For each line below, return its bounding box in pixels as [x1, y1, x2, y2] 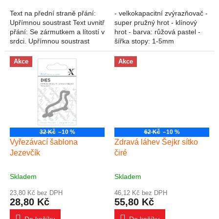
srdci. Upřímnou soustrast [10, 37, 89, 45]
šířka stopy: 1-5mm [114, 37, 174, 45]
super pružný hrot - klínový [114, 19, 197, 27]
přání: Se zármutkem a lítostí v [10, 28, 105, 36]
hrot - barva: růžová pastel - [114, 28, 200, 36]
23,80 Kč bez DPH [10, 189, 63, 197]
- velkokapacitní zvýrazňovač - [114, 9, 208, 18]
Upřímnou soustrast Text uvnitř [10, 19, 105, 27]
